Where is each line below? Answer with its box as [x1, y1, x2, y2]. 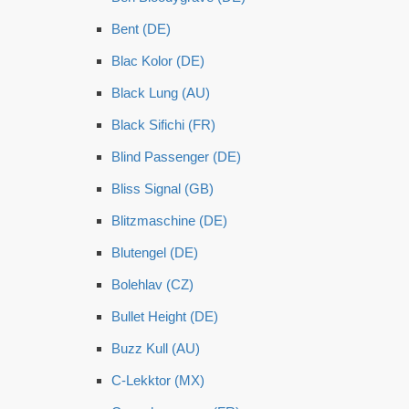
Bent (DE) [111, 21, 171, 37]
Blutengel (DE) [111, 245, 198, 260]
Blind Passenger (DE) [111, 149, 241, 164]
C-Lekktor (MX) [111, 372, 204, 388]
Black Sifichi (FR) [111, 117, 215, 132]
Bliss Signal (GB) [111, 181, 214, 196]
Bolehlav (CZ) [111, 277, 194, 292]
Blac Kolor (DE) [111, 53, 204, 68]
